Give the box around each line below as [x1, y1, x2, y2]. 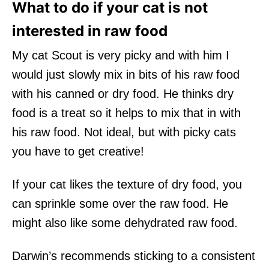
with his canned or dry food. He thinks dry [12, 86, 234, 100]
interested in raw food [12, 22, 168, 40]
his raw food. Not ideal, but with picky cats [12, 125, 236, 139]
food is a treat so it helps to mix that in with [12, 106, 241, 119]
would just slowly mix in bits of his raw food [12, 67, 240, 81]
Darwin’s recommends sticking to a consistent [12, 249, 255, 262]
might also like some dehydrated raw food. [12, 216, 238, 229]
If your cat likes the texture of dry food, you [12, 177, 242, 191]
